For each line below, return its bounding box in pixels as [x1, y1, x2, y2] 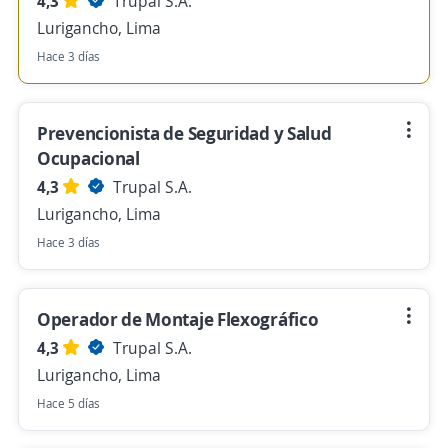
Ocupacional [37, 146, 140, 170]
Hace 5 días [37, 395, 100, 412]
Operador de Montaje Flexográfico [37, 307, 319, 331]
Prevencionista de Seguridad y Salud [37, 121, 332, 145]
